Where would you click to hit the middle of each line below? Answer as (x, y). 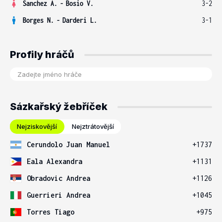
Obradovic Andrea (58, 178)
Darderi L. (80, 20)
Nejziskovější (37, 126)
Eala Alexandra (55, 161)
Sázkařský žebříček (59, 107)
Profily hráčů (42, 55)
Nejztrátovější (93, 126)
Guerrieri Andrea (58, 195)
